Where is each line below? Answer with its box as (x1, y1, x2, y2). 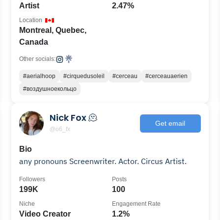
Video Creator (19, 210, 71, 218)
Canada (19, 38, 49, 46)
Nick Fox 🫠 (50, 111, 98, 124)
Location (19, 17, 43, 24)
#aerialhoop (23, 73, 56, 80)
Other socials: (19, 55, 56, 62)
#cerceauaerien (145, 73, 188, 80)
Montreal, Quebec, (19, 26, 87, 34)
